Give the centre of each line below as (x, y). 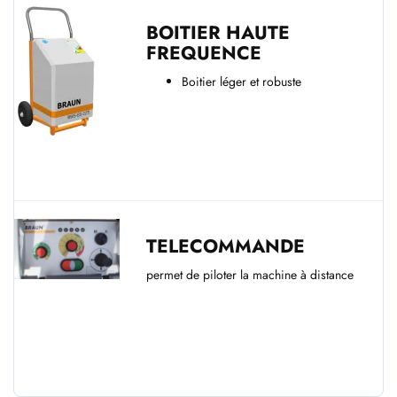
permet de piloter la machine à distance (249, 274)
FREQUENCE (203, 53)
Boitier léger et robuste (241, 81)
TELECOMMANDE (225, 246)
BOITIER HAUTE (218, 32)
